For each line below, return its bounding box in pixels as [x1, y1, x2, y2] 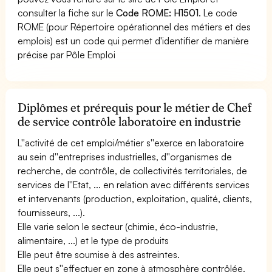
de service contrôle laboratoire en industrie [18, 114, 242, 129]
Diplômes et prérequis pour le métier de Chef [18, 100, 252, 115]
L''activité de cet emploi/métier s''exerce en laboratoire [18, 136, 245, 149]
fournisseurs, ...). [18, 206, 86, 219]
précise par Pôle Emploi [18, 48, 116, 61]
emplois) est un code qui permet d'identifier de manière [18, 34, 250, 47]
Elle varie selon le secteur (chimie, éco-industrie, [18, 220, 219, 233]
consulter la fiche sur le [18, 6, 117, 19]
